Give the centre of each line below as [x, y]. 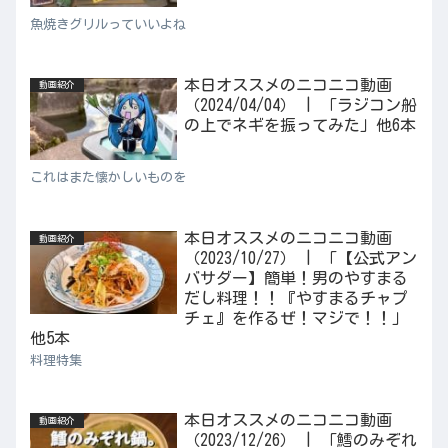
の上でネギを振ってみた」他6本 [299, 124]
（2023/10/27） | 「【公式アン [300, 257]
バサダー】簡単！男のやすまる [295, 277]
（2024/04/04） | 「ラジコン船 [300, 104]
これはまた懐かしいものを [108, 178]
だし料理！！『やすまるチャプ [295, 297]
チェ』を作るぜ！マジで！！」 [295, 317]
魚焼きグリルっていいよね [108, 25]
